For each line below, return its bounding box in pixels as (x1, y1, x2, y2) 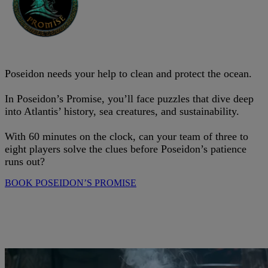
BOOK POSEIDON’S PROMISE (5, 177, 136, 188)
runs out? (5, 155, 45, 167)
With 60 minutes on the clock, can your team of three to (5, 130, 248, 142)
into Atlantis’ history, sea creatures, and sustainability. (5, 105, 239, 117)
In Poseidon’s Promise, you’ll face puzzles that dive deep (5, 92, 254, 105)
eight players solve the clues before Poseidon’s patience (5, 142, 246, 155)
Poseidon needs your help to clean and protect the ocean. (5, 67, 252, 80)
